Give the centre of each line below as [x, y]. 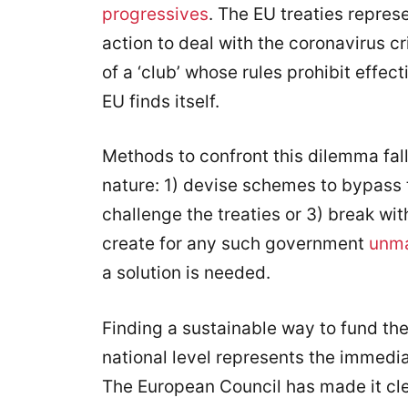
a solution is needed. [186, 273]
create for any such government [235, 244]
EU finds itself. [161, 101]
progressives [155, 14]
